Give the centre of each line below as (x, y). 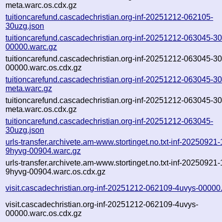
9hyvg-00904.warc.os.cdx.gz (56, 171)
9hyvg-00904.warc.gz (43, 151)
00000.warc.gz (31, 47)
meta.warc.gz (29, 88)
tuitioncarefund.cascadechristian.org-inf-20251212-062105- (110, 17)
